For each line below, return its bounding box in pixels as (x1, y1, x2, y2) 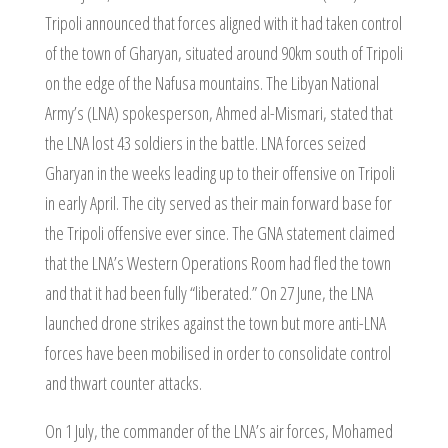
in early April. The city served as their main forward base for (44, 191, 392, 215)
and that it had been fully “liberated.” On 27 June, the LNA (44, 281, 373, 305)
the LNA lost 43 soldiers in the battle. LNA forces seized (44, 131, 366, 155)
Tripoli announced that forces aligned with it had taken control (44, 11, 402, 35)
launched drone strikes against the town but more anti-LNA (44, 311, 386, 335)
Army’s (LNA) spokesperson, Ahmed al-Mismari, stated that (44, 101, 393, 125)
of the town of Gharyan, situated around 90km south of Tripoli (44, 41, 403, 65)
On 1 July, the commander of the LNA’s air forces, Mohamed (44, 419, 393, 443)
